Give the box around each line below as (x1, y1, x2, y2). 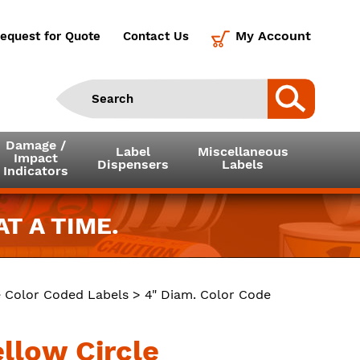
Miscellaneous (197, 144, 288, 159)
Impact (13, 150, 58, 166)
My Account (235, 28, 311, 43)
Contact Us (122, 29, 189, 43)
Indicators (2, 163, 68, 178)
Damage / (5, 137, 66, 153)
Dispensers (96, 157, 169, 172)
